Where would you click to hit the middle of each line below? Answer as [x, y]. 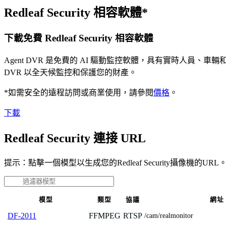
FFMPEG [105, 215]
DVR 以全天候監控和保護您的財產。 [70, 72]
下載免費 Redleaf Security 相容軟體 [79, 38]
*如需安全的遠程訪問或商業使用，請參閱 [79, 92]
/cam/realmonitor [169, 215]
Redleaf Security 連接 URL [75, 138]
